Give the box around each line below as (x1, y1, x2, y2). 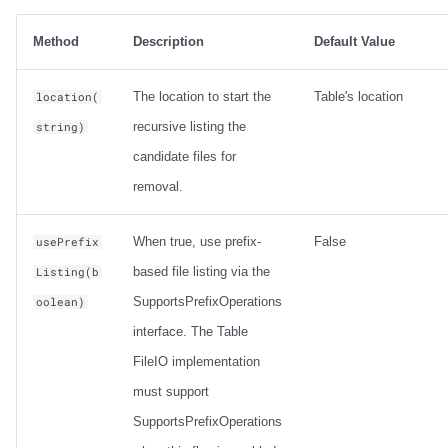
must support (133, 384, 209, 400)
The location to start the (133, 89, 271, 105)
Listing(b (36, 265, 100, 280)
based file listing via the (133, 264, 270, 280)
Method (33, 34, 79, 50)
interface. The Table (133, 324, 248, 340)
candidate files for (133, 149, 236, 165)
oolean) (36, 295, 86, 310)
